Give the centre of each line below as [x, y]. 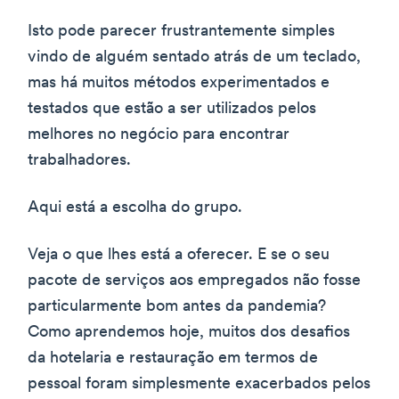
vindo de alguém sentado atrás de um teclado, [194, 57]
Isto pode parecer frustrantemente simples [181, 31]
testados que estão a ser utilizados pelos [172, 109]
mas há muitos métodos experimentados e [179, 83]
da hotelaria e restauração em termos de [173, 358]
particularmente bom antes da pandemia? [177, 306]
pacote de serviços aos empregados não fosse [194, 281]
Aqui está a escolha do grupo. [135, 208]
